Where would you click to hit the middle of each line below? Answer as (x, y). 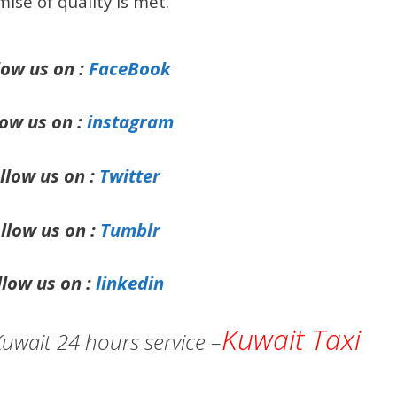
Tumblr (130, 229)
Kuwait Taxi (291, 339)
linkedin (130, 283)
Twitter (130, 175)
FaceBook (130, 68)
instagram (130, 122)
